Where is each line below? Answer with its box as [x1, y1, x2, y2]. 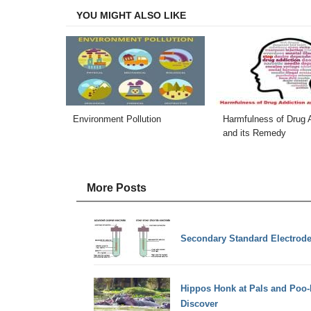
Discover [180, 299, 218, 310]
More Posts [86, 182, 146, 194]
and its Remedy [222, 128, 286, 139]
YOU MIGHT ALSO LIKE [76, 9, 186, 21]
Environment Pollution [72, 114, 161, 125]
